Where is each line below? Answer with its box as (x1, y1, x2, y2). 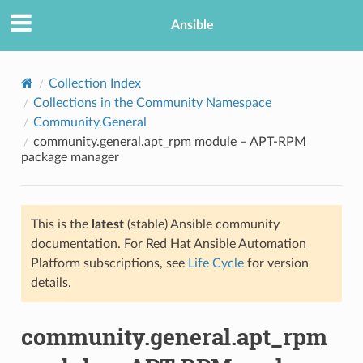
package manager (20, 150, 119, 164)
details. (30, 275, 71, 289)
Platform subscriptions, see (30, 256, 188, 270)
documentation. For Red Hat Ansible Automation (30, 237, 306, 250)
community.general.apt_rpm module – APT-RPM (32, 135, 306, 148)
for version (243, 256, 309, 270)
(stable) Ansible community (123, 217, 280, 231)
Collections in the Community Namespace (32, 96, 271, 109)
